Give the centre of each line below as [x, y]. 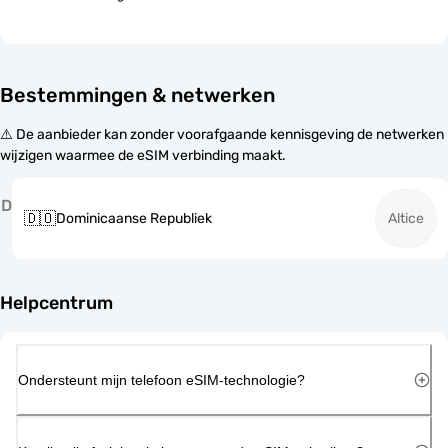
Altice [406, 218]
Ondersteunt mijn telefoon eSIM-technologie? [161, 379]
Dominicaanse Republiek [134, 218]
